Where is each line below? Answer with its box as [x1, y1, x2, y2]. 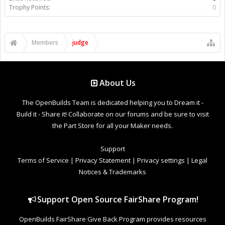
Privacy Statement [75, 155, 131, 165]
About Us [99, 77, 136, 88]
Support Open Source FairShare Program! [37, 193, 198, 205]
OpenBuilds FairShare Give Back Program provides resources [19, 214, 206, 223]
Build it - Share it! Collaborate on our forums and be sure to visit [16, 109, 209, 119]
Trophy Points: [9, 3, 50, 12]
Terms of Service [18, 155, 69, 165]
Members [32, 38, 58, 47]
